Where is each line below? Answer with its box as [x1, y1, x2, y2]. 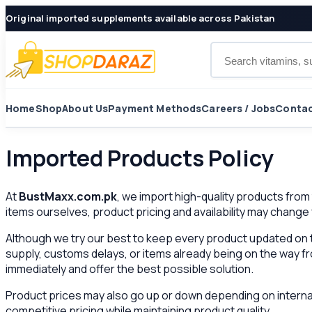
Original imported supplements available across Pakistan [6, 12, 275, 24]
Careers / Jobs [201, 101, 276, 115]
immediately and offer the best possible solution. [6, 260, 253, 276]
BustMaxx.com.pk [19, 188, 117, 204]
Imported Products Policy [6, 143, 274, 174]
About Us [62, 101, 109, 115]
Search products [211, 42, 297, 58]
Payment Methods [108, 101, 202, 115]
